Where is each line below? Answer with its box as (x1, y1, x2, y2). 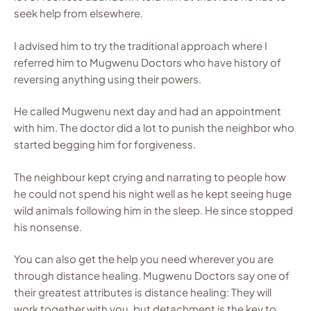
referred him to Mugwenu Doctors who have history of (14, 55, 281, 69)
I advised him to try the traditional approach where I (14, 38, 267, 52)
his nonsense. (14, 219, 82, 233)
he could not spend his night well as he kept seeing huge (14, 186, 292, 200)
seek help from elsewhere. (14, 6, 143, 20)
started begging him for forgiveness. (14, 137, 196, 151)
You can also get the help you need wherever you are (14, 252, 274, 266)
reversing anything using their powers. (14, 72, 201, 85)
